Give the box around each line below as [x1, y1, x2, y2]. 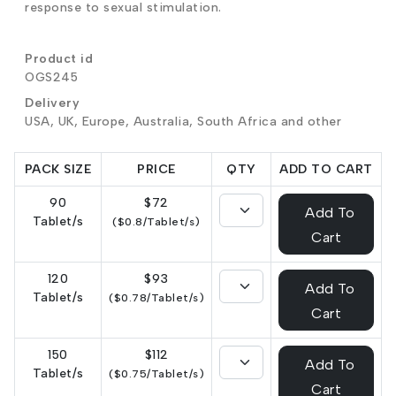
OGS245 [25, 70, 78, 85]
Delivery [25, 95, 80, 110]
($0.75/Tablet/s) [109, 367, 204, 380]
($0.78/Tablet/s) [109, 291, 204, 304]
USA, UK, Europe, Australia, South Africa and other [25, 114, 341, 129]
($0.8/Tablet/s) [112, 215, 201, 228]
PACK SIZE [24, 162, 92, 177]
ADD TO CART [279, 162, 373, 177]
